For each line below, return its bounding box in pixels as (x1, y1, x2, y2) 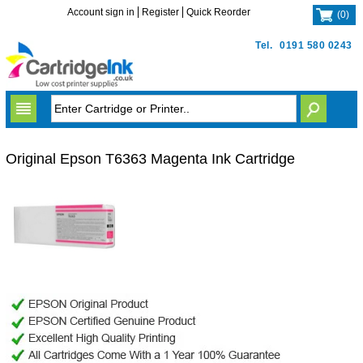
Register (142, 6, 180, 18)
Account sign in (67, 6, 135, 18)
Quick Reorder (186, 6, 251, 18)
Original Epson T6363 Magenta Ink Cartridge (5, 151, 295, 167)
